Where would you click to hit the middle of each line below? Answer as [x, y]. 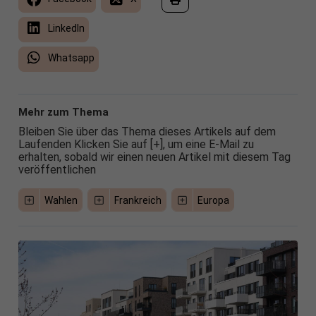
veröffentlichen [57, 170]
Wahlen [61, 200]
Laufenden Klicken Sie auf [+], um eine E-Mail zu [136, 144]
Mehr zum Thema [63, 112]
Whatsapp [70, 58]
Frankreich [138, 200]
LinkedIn [65, 28]
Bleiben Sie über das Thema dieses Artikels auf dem [147, 132]
